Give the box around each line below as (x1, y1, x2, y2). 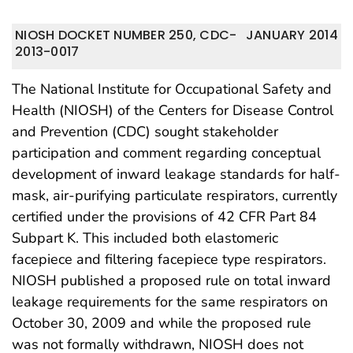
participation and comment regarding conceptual (12, 143, 321, 163)
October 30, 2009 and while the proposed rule (12, 314, 311, 333)
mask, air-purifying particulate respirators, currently (12, 186, 337, 206)
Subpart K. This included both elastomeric (12, 229, 278, 248)
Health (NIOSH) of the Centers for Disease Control (12, 101, 333, 121)
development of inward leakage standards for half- (12, 165, 340, 184)
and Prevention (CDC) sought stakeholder (12, 122, 278, 142)
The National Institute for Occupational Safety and (12, 80, 332, 99)
